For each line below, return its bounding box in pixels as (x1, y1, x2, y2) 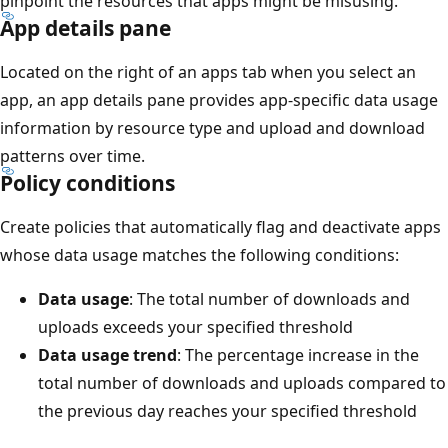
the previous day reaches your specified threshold (38, 400, 417, 423)
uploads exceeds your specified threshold (38, 316, 353, 339)
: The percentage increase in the (177, 344, 419, 367)
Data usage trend (38, 344, 177, 367)
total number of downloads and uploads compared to (38, 372, 446, 395)
